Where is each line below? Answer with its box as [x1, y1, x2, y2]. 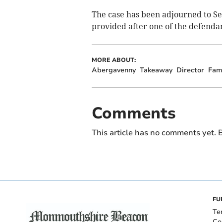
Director [176, 65, 204, 75]
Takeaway [139, 65, 172, 75]
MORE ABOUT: [91, 56, 136, 64]
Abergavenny [91, 65, 136, 75]
